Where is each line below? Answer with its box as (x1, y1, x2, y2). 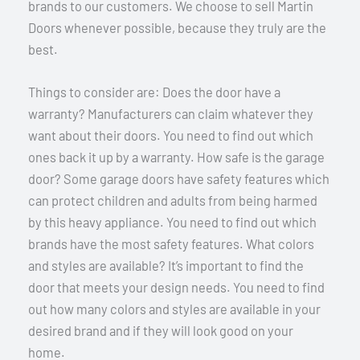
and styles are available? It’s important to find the (28, 257, 304, 273)
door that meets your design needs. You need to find (28, 279, 325, 295)
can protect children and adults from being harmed (28, 192, 317, 208)
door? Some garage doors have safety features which (28, 170, 329, 186)
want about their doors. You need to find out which (28, 127, 313, 143)
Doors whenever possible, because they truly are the (28, 19, 326, 35)
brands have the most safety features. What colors (28, 235, 314, 252)
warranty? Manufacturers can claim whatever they (28, 105, 313, 121)
